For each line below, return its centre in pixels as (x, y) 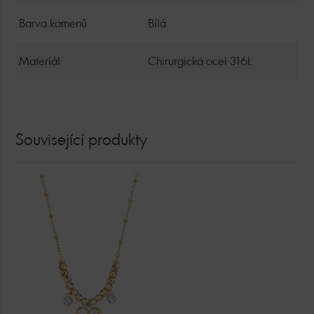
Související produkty (82, 139)
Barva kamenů (53, 23)
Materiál (40, 61)
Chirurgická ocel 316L (200, 61)
